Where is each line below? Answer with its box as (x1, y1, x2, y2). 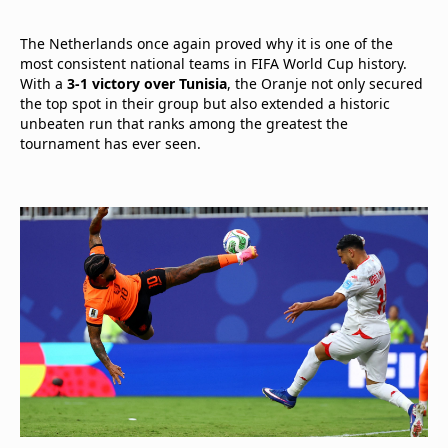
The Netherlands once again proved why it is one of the (20, 34, 393, 53)
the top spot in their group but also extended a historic (20, 94, 390, 113)
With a (20, 74, 67, 93)
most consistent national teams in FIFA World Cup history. (20, 54, 407, 73)
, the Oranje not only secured (227, 74, 423, 93)
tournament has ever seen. (20, 134, 201, 153)
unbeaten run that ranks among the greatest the (20, 114, 348, 133)
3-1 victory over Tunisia (67, 74, 227, 93)
